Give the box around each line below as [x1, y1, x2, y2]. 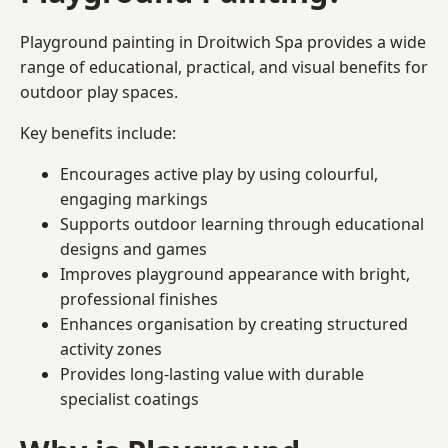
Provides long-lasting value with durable [60, 362, 364, 385]
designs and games [60, 237, 207, 260]
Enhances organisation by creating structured [60, 312, 408, 335]
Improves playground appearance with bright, [60, 262, 410, 285]
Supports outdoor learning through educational [60, 212, 424, 235]
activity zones [60, 337, 162, 360]
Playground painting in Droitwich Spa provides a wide [20, 30, 426, 53]
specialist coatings [60, 387, 199, 410]
